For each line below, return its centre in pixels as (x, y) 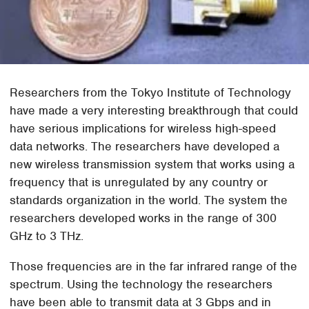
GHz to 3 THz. (47, 236)
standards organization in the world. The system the (149, 200)
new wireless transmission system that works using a (152, 165)
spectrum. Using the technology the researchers (141, 285)
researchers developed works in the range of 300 (143, 218)
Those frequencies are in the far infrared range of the (154, 267)
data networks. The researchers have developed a (145, 147)
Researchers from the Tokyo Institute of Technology (151, 93)
